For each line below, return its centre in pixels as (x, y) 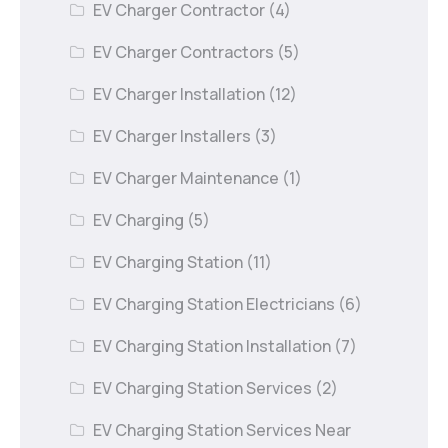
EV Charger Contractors (184, 51)
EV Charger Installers (172, 135)
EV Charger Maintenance (186, 177)
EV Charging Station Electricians (214, 303)
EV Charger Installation (179, 93)
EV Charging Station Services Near (222, 429)
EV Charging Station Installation (212, 345)
